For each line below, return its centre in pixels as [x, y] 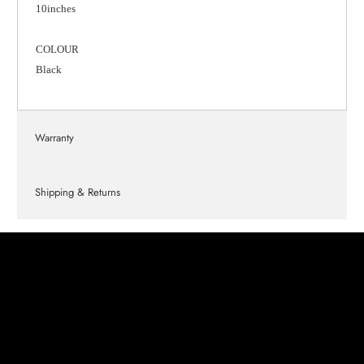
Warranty [54, 137]
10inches [55, 9]
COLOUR [57, 50]
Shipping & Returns [77, 192]
